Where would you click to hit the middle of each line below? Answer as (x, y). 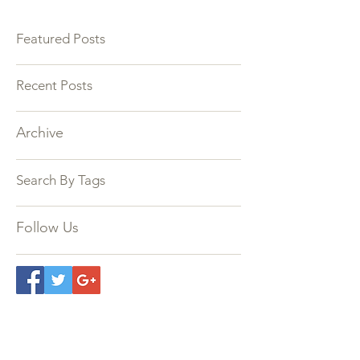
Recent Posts (54, 114)
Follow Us (47, 256)
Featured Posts (61, 67)
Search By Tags (61, 209)
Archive (40, 162)
